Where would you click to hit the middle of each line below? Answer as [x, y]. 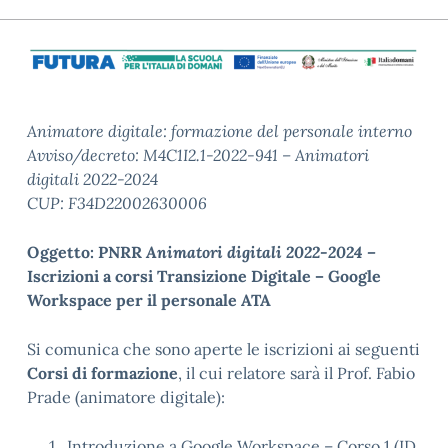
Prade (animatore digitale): [126, 396]
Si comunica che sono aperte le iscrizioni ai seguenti [223, 348]
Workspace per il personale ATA [149, 299]
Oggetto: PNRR [86, 251]
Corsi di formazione [102, 372]
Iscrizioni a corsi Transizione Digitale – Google [204, 275]
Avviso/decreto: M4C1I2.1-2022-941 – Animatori [198, 154]
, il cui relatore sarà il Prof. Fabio [296, 372]
